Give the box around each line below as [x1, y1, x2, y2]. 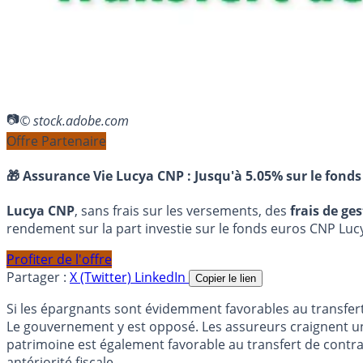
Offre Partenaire [6, 131, 106, 150]
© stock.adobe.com [19, 112, 129, 130]
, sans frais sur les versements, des [75, 202, 290, 220]
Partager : [6, 268, 66, 287]
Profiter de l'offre [6, 250, 112, 269]
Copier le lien [195, 272, 256, 285]
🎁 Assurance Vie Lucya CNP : [6, 166, 194, 185]
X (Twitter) [70, 268, 135, 287]
